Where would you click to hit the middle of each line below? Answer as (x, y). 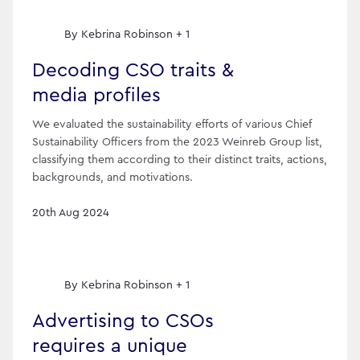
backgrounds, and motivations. (112, 178)
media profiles (96, 95)
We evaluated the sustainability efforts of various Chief (172, 125)
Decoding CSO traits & (133, 70)
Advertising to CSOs (123, 322)
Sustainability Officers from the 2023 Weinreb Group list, (177, 143)
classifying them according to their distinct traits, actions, (180, 160)
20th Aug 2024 (71, 213)
